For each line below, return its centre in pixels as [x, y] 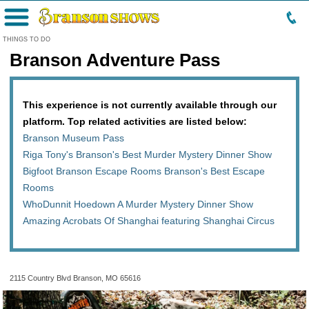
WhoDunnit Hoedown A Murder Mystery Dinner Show [138, 204]
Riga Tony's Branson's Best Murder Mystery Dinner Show [147, 154]
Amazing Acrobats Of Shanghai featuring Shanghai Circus [149, 221]
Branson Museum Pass [73, 138]
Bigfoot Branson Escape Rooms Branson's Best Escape [144, 171]
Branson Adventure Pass [115, 60]
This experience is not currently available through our [150, 105]
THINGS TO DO [27, 39]
